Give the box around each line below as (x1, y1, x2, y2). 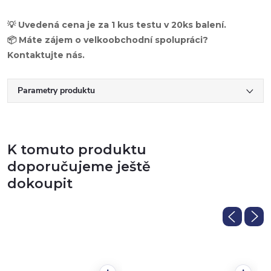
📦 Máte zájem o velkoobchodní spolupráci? (7, 34, 208, 45)
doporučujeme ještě (7, 158, 151, 175)
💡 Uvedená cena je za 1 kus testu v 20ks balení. (7, 19, 226, 30)
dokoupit (7, 175, 73, 192)
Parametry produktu (18, 84, 95, 96)
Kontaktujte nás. (7, 49, 85, 60)
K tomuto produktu (7, 141, 146, 158)
